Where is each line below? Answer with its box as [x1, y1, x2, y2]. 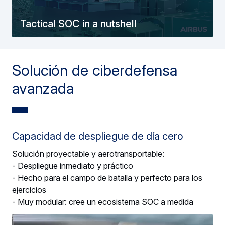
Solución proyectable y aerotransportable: [12, 148, 164, 159]
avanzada [12, 79, 74, 97]
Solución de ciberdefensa [12, 61, 177, 79]
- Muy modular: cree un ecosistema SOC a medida [12, 196, 193, 207]
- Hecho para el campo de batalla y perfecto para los [12, 172, 202, 183]
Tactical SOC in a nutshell [20, 17, 137, 30]
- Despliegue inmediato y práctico [12, 160, 133, 171]
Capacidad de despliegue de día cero [12, 130, 183, 142]
